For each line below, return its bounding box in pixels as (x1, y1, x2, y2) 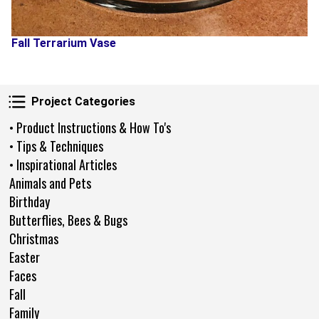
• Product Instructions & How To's (9, 117, 171, 137)
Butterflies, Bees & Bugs (9, 210, 127, 229)
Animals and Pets (9, 173, 91, 192)
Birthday (9, 192, 50, 211)
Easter (9, 247, 40, 266)
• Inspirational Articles (9, 155, 117, 174)
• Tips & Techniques (9, 136, 103, 155)
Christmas (9, 229, 58, 248)
